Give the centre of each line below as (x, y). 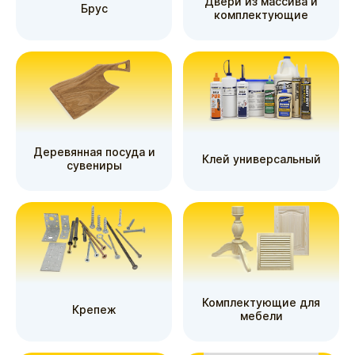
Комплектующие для (261, 302)
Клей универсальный (261, 158)
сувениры (94, 165)
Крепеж (94, 309)
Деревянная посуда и (94, 152)
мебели (261, 316)
